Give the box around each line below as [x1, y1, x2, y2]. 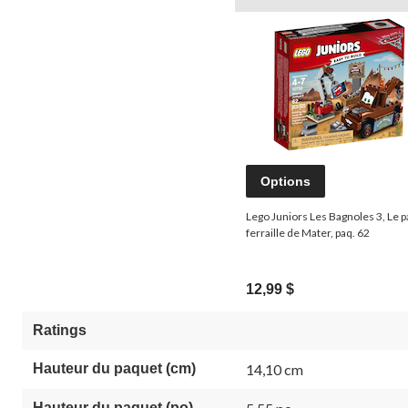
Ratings [33, 321, 87, 338]
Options [260, 173, 311, 189]
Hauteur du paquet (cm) [33, 360, 196, 376]
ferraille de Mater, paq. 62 [246, 225, 370, 240]
